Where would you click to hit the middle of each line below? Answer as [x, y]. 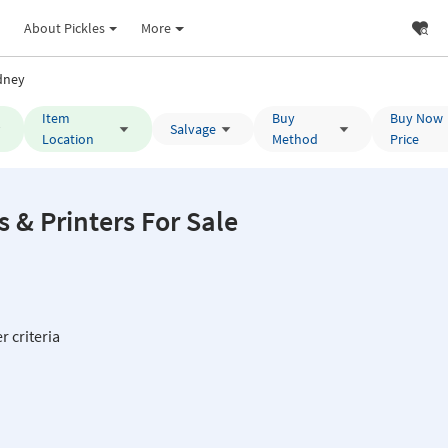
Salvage [192, 128]
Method [294, 139]
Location [68, 139]
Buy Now [416, 118]
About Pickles [64, 27]
